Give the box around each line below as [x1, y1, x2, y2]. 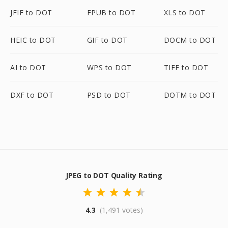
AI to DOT [10, 63, 46, 72]
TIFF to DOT [163, 63, 209, 72]
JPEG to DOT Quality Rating [66, 170, 162, 180]
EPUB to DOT [87, 8, 136, 17]
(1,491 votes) [99, 205, 143, 215]
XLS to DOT [163, 8, 206, 17]
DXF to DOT [10, 90, 53, 100]
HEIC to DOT [10, 35, 56, 45]
